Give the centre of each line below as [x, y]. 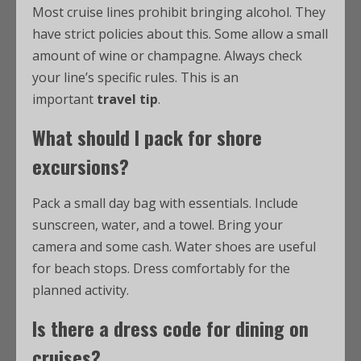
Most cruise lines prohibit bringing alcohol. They [179, 12]
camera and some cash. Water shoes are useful [174, 247]
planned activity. [81, 290]
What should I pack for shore [147, 137]
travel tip [127, 99]
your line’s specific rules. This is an [135, 77]
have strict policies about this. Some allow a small [180, 34]
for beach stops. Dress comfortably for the [161, 268]
